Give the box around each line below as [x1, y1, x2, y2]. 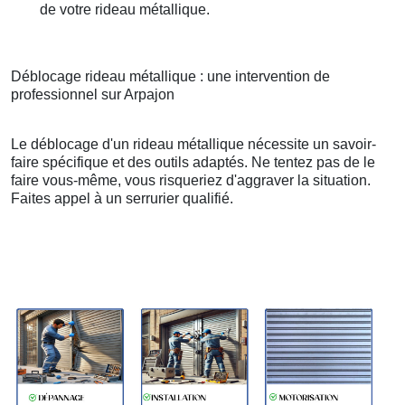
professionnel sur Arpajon [11, 87, 174, 103]
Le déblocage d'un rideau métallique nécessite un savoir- [11, 137, 376, 153]
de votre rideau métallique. [40, 2, 210, 18]
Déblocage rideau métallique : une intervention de [11, 69, 330, 85]
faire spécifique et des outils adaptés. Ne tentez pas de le [11, 155, 375, 171]
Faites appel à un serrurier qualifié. [11, 191, 233, 207]
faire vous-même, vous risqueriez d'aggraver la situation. [11, 173, 371, 189]
